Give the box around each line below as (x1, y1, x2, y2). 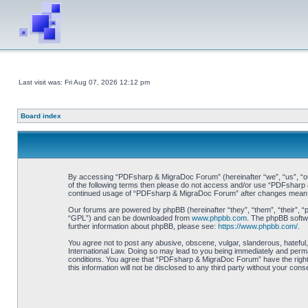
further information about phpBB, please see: (67, 222, 218, 230)
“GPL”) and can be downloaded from (67, 214, 192, 222)
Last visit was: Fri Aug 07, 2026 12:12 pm (19, 78, 150, 86)
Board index (21, 112, 61, 120)
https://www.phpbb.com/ (217, 222, 298, 230)
